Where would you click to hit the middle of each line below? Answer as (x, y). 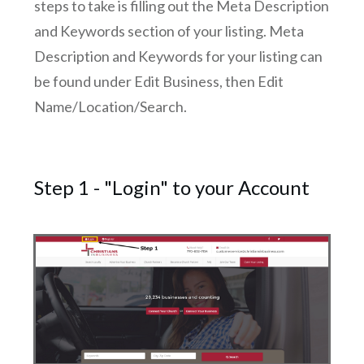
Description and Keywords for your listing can (178, 56)
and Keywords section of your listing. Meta (169, 30)
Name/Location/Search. (110, 106)
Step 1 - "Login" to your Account (172, 187)
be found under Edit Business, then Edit (159, 81)
